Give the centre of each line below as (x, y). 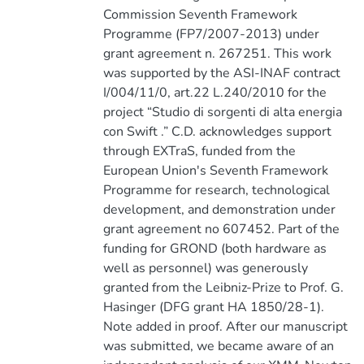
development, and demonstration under (219, 210)
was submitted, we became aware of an (218, 346)
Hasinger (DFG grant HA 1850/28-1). (213, 307)
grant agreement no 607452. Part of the (221, 229)
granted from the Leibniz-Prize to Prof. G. (223, 288)
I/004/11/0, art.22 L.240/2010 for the (214, 93)
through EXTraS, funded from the (199, 151)
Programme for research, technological (216, 190)
